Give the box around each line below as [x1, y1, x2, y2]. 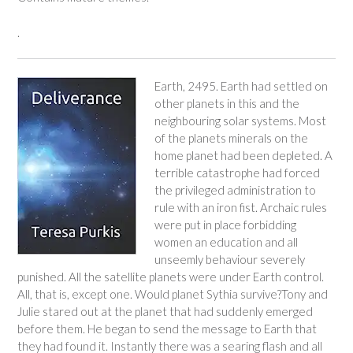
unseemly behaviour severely [154, 251, 305, 266]
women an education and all [154, 234, 298, 249]
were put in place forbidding [154, 217, 296, 232]
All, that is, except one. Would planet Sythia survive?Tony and [17, 286, 328, 301]
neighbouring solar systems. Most [154, 113, 326, 128]
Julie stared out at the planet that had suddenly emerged [17, 303, 313, 318]
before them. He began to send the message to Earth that [17, 321, 317, 336]
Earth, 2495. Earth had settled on [154, 78, 328, 93]
